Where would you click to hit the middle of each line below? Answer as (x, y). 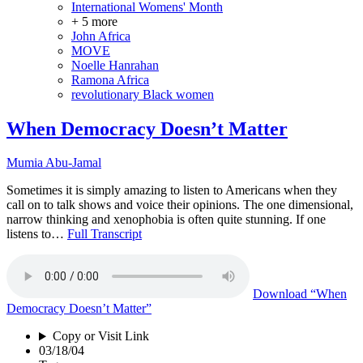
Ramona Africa (110, 79)
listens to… (37, 234)
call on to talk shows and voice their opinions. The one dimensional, (180, 205)
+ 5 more (94, 21)
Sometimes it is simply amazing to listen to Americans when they (172, 190)
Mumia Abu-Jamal (54, 163)
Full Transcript (105, 234)
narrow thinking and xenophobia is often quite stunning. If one (166, 220)
